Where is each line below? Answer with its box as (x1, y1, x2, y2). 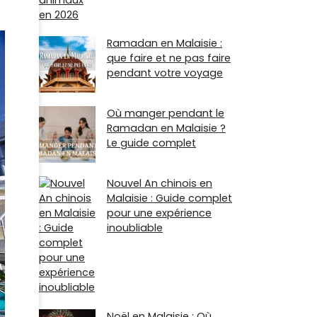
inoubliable (107, 221, 163, 236)
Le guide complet (107, 136, 196, 151)
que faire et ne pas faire (107, 51, 231, 66)
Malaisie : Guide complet (107, 191, 232, 206)
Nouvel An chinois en (107, 176, 212, 191)
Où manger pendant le (107, 106, 224, 121)
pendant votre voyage (107, 66, 223, 81)
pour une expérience (107, 206, 212, 221)
